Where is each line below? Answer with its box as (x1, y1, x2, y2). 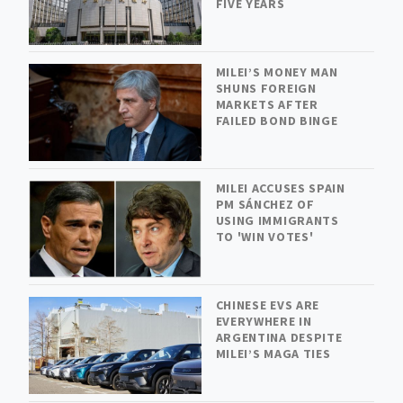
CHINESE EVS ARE (215, 296, 320, 313)
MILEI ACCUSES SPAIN (215, 180, 345, 197)
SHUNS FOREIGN (215, 79, 317, 96)
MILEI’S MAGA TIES (215, 345, 331, 362)
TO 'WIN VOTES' (215, 228, 314, 246)
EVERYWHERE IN (215, 312, 312, 329)
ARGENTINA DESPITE (215, 328, 343, 345)
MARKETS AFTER (215, 95, 318, 112)
